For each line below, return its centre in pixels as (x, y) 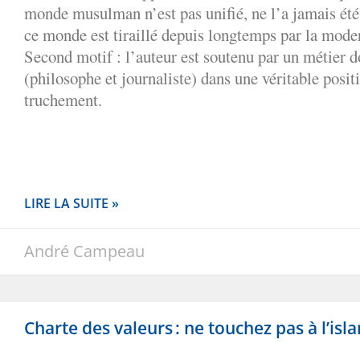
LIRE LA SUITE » (72, 203)
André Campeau (84, 251)
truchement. (63, 99)
